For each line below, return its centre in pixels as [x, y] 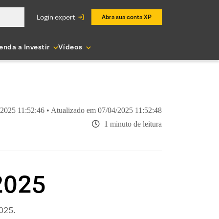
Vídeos [70, 47]
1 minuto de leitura [132, 124]
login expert [58, 17]
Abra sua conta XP [127, 17]
